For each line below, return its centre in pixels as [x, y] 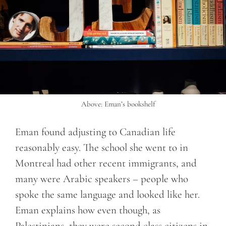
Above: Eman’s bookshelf [118, 104]
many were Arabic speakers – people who [102, 179]
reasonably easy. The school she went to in [102, 147]
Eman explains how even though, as [88, 210]
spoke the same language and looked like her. [107, 194]
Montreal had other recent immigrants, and [106, 163]
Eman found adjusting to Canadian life [95, 132]
